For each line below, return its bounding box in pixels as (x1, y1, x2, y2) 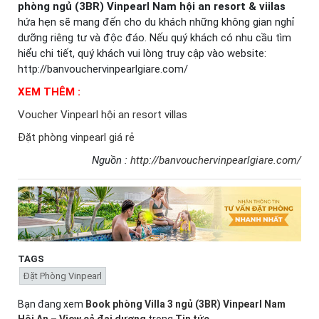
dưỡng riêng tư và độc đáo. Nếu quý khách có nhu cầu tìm (18, 31, 291, 44)
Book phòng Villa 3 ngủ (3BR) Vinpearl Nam (85, 298, 286, 310)
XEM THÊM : (18, 85, 83, 98)
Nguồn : (92, 153, 130, 167)
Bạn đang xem (18, 298, 85, 310)
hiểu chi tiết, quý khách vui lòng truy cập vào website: (18, 46, 266, 60)
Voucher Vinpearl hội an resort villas (18, 108, 187, 121)
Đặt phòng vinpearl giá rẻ (18, 130, 135, 144)
